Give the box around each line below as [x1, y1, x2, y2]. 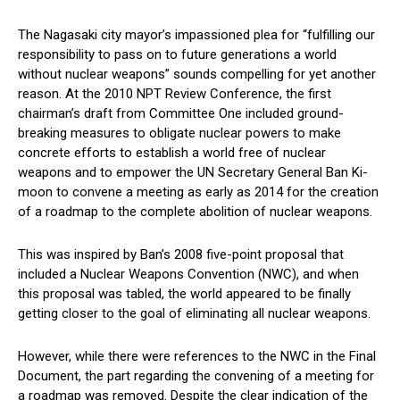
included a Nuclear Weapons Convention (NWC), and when [18, 266, 359, 283]
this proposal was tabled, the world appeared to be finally [18, 286, 351, 303]
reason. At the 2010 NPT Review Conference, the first [18, 86, 331, 103]
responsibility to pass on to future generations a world [18, 46, 337, 63]
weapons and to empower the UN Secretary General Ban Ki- [18, 164, 368, 181]
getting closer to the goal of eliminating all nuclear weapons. [18, 305, 371, 322]
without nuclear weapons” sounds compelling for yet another [18, 66, 376, 83]
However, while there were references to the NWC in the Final [18, 348, 376, 365]
